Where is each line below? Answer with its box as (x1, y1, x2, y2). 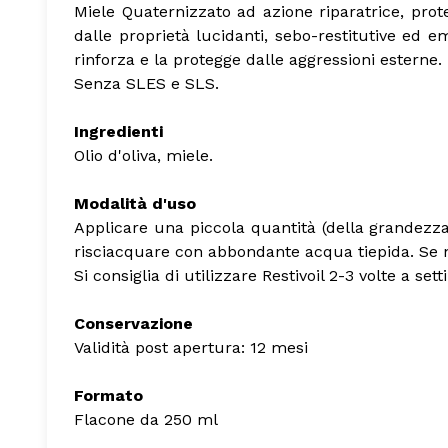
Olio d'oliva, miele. (74, 145, 213, 165)
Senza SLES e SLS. (74, 73, 219, 93)
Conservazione (74, 313, 193, 333)
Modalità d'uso (74, 193, 196, 213)
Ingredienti (74, 121, 163, 141)
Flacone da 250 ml (74, 409, 218, 429)
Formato (74, 385, 143, 405)
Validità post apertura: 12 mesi (74, 337, 308, 357)
